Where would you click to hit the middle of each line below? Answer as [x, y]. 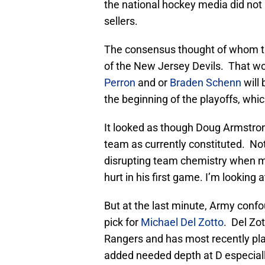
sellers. [121, 21]
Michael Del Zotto [182, 222]
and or [153, 83]
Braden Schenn [207, 83]
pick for [122, 222]
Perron [120, 83]
